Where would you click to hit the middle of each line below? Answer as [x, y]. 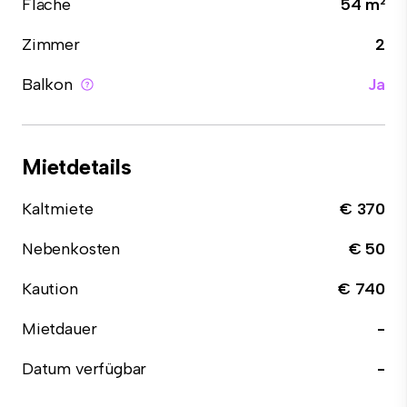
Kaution [50, 289]
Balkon [47, 84]
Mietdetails [77, 167]
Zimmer [51, 45]
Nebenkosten [71, 249]
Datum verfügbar [84, 369]
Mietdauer [60, 329]
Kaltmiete [58, 209]
